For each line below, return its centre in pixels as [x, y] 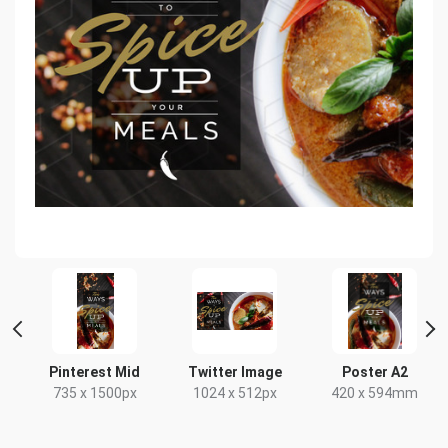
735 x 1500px [94, 393]
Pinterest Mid [95, 372]
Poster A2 [374, 372]
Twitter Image [234, 372]
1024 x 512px [234, 393]
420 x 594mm [375, 393]
